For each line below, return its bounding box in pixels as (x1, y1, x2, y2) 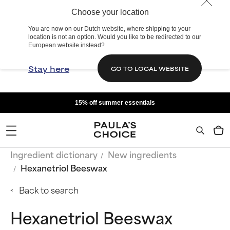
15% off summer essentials (75, 99, 155, 106)
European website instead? (28, 42, 105, 49)
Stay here (28, 62, 69, 74)
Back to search (19, 183, 79, 196)
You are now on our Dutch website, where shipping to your (28, 25, 190, 32)
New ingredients (108, 147, 177, 161)
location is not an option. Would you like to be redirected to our (28, 33, 201, 41)
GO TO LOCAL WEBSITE (110, 64, 189, 72)
